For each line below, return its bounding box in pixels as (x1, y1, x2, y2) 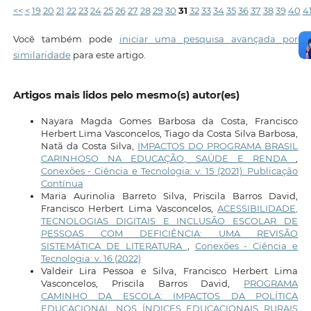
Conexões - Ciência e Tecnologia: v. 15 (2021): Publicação (40, 165, 299, 176)
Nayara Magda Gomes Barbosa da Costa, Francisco (40, 115, 299, 126)
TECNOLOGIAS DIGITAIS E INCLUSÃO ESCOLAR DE (40, 215, 299, 226)
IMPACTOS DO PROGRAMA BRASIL (137, 140, 299, 151)
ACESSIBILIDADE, (217, 202, 299, 214)
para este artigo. (70, 49, 146, 61)
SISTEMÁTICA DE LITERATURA (40, 239, 187, 251)
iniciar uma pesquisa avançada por (119, 33, 299, 45)
